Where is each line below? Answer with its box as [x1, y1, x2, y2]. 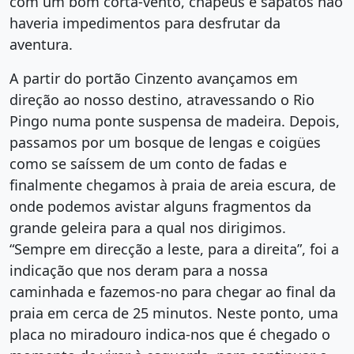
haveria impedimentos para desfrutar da [9, 13, 281, 32]
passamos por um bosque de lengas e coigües [9, 133, 321, 152]
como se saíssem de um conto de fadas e [9, 154, 287, 173]
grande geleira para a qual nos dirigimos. [9, 218, 286, 237]
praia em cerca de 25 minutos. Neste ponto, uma [9, 303, 338, 322]
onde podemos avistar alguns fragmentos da [9, 197, 311, 216]
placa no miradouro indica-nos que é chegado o [9, 325, 330, 344]
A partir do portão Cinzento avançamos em [9, 69, 298, 88]
